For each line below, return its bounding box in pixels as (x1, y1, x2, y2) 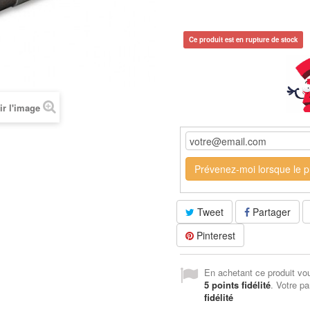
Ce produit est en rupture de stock (189, 34, 298, 44)
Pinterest (194, 228, 236, 242)
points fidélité (209, 278, 271, 291)
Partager (250, 205, 291, 219)
